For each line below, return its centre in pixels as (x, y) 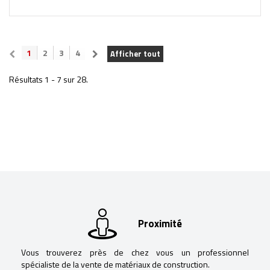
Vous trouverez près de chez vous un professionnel (135, 252)
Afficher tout (135, 53)
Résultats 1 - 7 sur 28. (49, 79)
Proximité (160, 224)
